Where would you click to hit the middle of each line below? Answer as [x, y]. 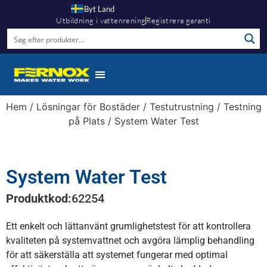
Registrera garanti [178, 20]
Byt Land [99, 9]
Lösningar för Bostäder [88, 106]
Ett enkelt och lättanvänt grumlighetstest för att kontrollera [128, 226]
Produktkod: [39, 198]
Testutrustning [181, 106]
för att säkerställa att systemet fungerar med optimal [117, 254]
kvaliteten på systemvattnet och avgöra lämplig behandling [130, 240]
